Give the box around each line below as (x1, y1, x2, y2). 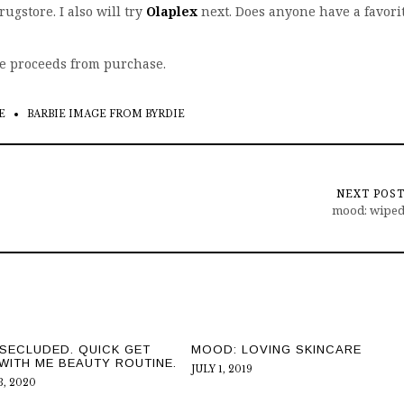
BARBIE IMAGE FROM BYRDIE (27, 108, 185, 120)
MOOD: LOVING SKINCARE (190, 343, 362, 356)
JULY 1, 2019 (190, 363, 252, 375)
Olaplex (146, 3, 201, 20)
